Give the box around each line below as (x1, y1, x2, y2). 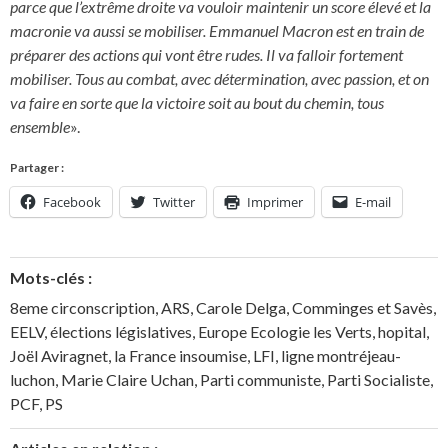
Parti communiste (200, 369, 321, 389)
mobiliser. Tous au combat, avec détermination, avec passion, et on (10, 69, 429, 89)
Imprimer (247, 192, 303, 211)
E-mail (355, 192, 391, 211)
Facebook (43, 192, 101, 211)
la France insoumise (114, 345, 247, 365)
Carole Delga (196, 297, 286, 317)
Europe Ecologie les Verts (198, 321, 372, 341)
